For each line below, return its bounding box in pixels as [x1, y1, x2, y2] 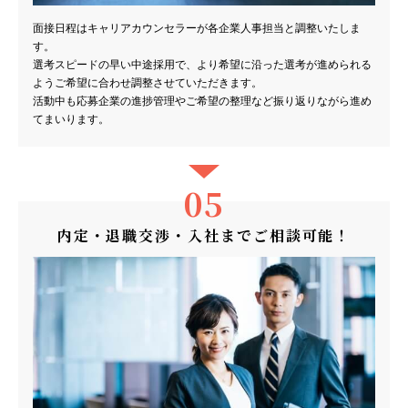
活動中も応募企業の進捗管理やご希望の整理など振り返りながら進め [33, 94, 372, 107]
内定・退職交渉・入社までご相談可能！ [56, 224, 352, 246]
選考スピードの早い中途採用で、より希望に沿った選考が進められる [33, 57, 372, 71]
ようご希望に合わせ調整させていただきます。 [33, 76, 263, 89]
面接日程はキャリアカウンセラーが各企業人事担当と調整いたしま [33, 21, 362, 35]
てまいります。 [33, 112, 110, 126]
